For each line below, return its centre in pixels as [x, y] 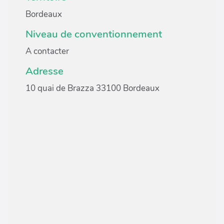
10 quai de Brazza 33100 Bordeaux [92, 88]
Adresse [44, 71]
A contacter [47, 51]
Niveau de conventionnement [94, 34]
